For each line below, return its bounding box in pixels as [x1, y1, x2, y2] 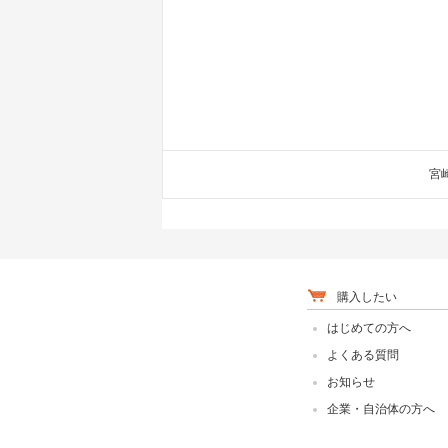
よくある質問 [327, 348, 399, 362]
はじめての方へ [327, 321, 411, 335]
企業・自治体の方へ [327, 402, 435, 416]
